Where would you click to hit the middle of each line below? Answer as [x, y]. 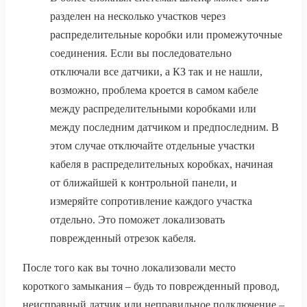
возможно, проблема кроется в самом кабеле [154, 90]
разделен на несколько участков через [138, 16]
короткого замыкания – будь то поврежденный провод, [151, 286]
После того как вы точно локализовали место [129, 268]
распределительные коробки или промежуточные [166, 35]
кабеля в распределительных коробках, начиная [161, 164]
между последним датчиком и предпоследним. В [164, 127]
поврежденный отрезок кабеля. [123, 238]
